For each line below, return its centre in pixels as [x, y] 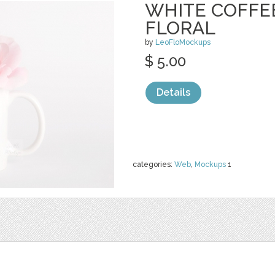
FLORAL [180, 28]
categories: [153, 165]
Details [173, 92]
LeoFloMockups [183, 42]
